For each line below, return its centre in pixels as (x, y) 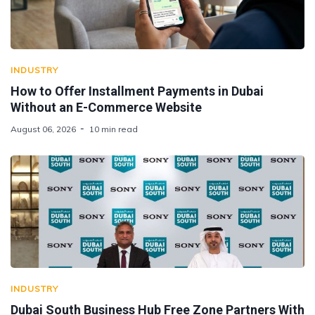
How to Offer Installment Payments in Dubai (137, 91)
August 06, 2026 (43, 129)
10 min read (114, 129)
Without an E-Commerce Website (106, 107)
